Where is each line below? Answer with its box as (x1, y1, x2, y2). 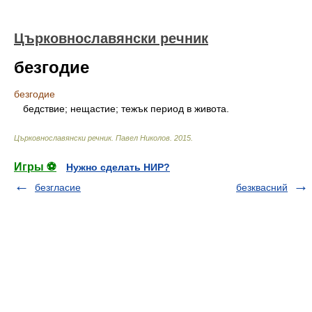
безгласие (35, 182, 81, 193)
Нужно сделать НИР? (66, 162, 170, 173)
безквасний (236, 182, 288, 193)
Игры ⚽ (14, 161, 56, 173)
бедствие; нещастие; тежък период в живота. (17, 103, 229, 114)
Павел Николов (116, 134, 170, 142)
